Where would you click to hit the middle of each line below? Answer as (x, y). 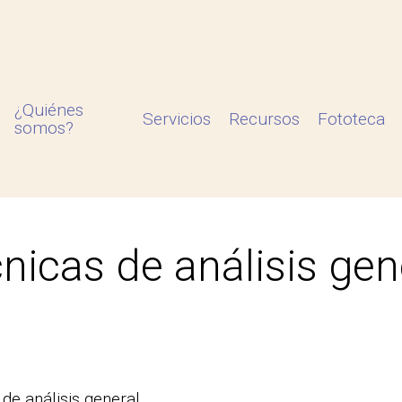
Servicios (177, 119)
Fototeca (352, 119)
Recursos (265, 119)
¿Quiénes (49, 110)
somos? (44, 128)
